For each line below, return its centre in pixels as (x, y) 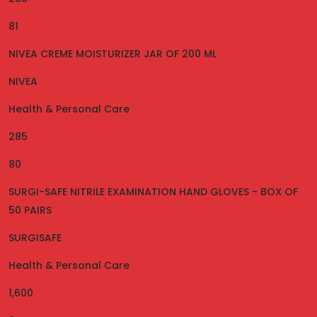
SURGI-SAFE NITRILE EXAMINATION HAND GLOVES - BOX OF (153, 192)
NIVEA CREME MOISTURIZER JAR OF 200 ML (113, 54)
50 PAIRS (30, 210)
